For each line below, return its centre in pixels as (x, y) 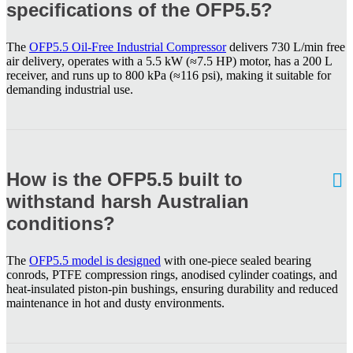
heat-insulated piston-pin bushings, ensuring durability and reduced (172, 288)
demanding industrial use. (70, 89)
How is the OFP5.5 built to (124, 179)
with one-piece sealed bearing (236, 260)
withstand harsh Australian (128, 201)
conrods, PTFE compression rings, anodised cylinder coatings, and (172, 274)
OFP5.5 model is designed (95, 260)
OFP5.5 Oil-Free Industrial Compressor (128, 46)
